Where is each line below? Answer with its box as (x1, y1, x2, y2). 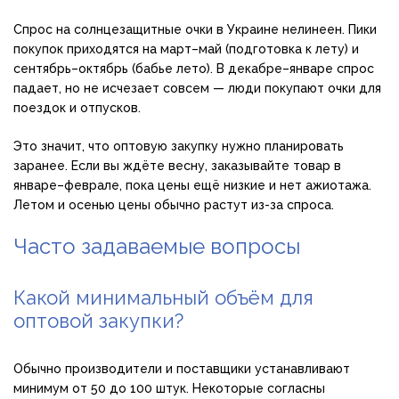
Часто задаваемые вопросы (13, 233, 300, 260)
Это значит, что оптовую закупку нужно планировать (13, 139, 344, 154)
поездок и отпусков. (13, 101, 141, 116)
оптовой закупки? (13, 309, 183, 333)
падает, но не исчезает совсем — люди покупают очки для (13, 81, 381, 96)
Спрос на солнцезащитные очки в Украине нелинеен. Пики (13, 22, 377, 37)
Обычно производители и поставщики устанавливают (13, 362, 350, 377)
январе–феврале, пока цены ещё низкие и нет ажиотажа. (13, 178, 371, 193)
